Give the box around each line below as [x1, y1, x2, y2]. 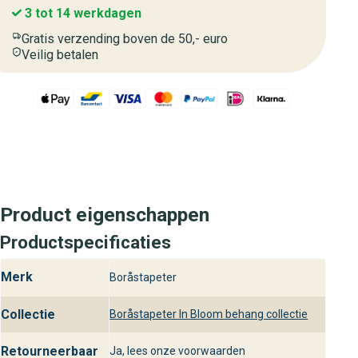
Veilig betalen [22, 47, 98, 62]
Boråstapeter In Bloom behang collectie [109, 308, 308, 321]
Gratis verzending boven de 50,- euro [22, 31, 228, 46]
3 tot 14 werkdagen [22, 6, 141, 21]
